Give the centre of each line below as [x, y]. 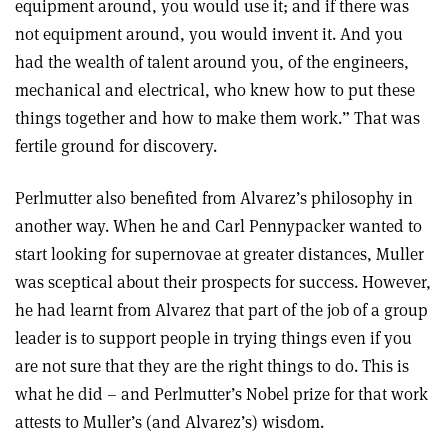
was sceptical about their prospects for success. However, [223, 281]
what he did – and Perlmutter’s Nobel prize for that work [221, 393]
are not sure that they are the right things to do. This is [212, 365]
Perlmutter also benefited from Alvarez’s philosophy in [214, 197]
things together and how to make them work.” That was [217, 117]
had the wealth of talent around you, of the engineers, [212, 61]
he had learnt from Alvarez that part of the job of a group [221, 309]
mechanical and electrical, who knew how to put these [215, 89]
